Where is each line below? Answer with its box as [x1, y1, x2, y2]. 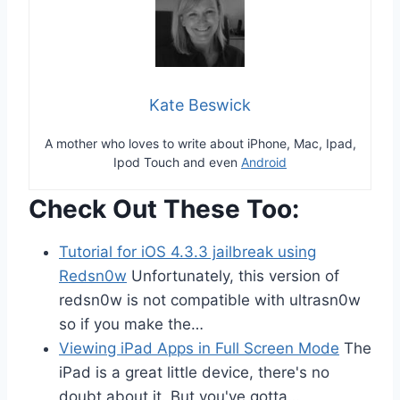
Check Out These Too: [29, 193, 299, 224]
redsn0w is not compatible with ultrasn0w [59, 290, 361, 309]
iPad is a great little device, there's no [59, 362, 329, 381]
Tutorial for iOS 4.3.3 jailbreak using [59, 242, 316, 261]
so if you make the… [59, 314, 204, 333]
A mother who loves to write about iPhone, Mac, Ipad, [44, 135, 356, 151]
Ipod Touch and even [113, 154, 241, 170]
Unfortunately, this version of [127, 266, 339, 285]
